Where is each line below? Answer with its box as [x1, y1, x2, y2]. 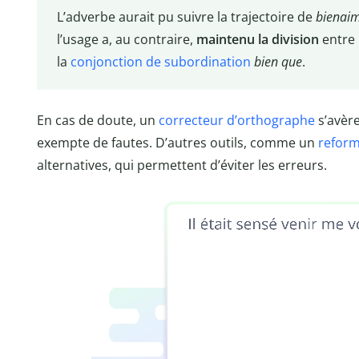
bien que [253, 53, 302, 71]
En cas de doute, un [37, 111, 159, 129]
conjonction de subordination [70, 53, 251, 71]
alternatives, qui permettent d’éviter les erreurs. [37, 155, 327, 174]
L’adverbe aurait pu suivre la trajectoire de [56, 8, 316, 26]
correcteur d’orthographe [159, 111, 315, 129]
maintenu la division [196, 30, 319, 49]
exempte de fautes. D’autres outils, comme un [37, 133, 318, 151]
